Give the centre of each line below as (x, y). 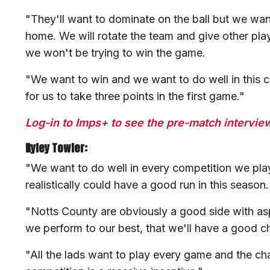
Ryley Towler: (58, 148)
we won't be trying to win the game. (117, 53)
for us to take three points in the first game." (135, 96)
